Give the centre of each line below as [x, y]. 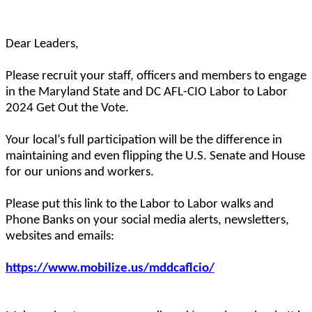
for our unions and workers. [80, 173]
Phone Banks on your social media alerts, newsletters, [147, 221]
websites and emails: [60, 237]
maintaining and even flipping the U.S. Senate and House [155, 157]
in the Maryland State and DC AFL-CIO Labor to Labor [147, 93]
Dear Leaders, [42, 45]
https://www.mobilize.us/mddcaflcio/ [110, 269]
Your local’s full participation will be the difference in [144, 141]
